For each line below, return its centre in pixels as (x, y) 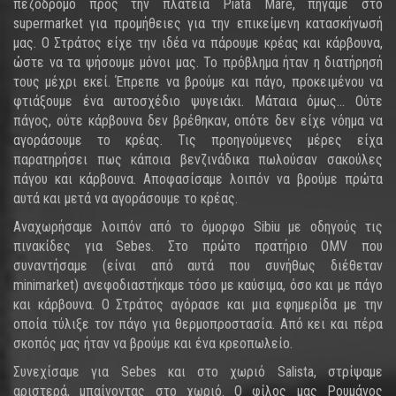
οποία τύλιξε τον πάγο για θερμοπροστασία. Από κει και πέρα (198, 324)
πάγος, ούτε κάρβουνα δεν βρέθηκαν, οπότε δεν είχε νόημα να (198, 121)
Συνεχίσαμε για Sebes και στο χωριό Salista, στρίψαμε (198, 372)
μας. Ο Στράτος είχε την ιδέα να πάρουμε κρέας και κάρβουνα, (198, 43)
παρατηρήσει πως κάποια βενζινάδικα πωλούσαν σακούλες (198, 160)
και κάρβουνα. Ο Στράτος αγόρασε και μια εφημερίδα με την (198, 305)
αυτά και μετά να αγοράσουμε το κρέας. (126, 198)
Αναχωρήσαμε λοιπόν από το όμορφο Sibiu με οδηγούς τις (198, 227)
